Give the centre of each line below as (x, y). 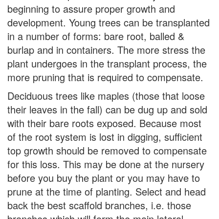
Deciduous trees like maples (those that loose (106, 96)
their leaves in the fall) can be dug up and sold (107, 109)
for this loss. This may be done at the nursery (106, 164)
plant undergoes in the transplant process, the (107, 63)
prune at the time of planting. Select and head (107, 191)
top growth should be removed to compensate (107, 150)
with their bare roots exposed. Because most (104, 123)
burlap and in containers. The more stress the (106, 50)
